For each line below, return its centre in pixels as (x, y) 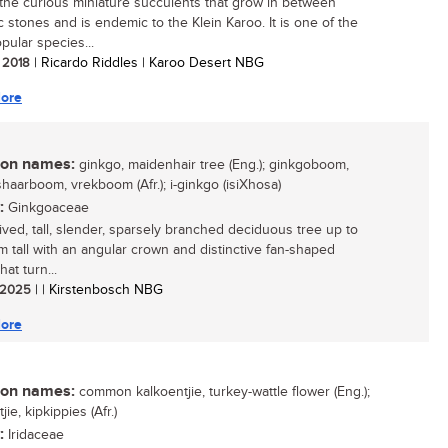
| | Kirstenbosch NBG (97, 290)
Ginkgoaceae (46, 208)
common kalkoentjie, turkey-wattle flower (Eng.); (222, 392)
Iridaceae (34, 435)
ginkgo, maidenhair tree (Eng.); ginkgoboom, (212, 165)
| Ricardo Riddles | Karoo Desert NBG (147, 63)
